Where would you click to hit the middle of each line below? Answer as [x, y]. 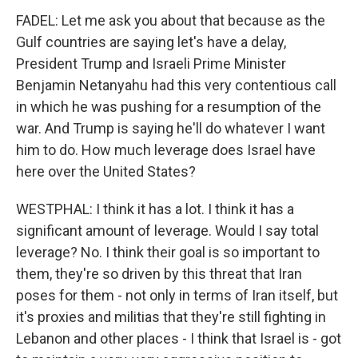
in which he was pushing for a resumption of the [169, 107]
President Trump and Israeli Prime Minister [151, 64]
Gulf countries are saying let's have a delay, [151, 42]
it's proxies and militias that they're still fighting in [171, 317]
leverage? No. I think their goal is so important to [168, 252]
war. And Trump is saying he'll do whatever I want [171, 128]
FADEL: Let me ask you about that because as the [171, 20]
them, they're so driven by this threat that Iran [159, 274]
